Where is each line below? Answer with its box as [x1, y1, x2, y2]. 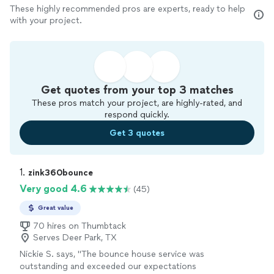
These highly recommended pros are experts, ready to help [10, 4, 245, 14]
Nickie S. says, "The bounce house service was [20, 249, 204, 259]
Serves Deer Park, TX [33, 232, 117, 243]
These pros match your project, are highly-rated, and [32, 98, 242, 108]
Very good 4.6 [20, 183, 87, 194]
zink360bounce [28, 168, 93, 178]
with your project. [10, 15, 82, 26]
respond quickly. [105, 109, 169, 120]
